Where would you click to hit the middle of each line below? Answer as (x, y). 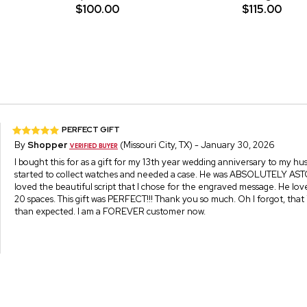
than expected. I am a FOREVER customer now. (110, 211)
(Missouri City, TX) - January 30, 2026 (197, 145)
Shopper (48, 145)
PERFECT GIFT (91, 129)
